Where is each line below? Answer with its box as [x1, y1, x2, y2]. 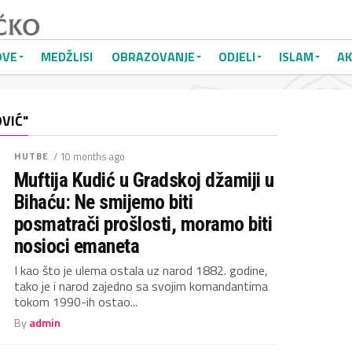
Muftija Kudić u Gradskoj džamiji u [14, 168, 274, 192]
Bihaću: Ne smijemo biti [14, 190, 193, 214]
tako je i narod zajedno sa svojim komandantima [14, 277, 268, 295]
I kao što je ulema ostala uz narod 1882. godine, [14, 261, 268, 280]
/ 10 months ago [53, 148, 125, 164]
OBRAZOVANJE [112, 47, 195, 66]
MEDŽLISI [41, 47, 93, 66]
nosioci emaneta [14, 234, 140, 258]
